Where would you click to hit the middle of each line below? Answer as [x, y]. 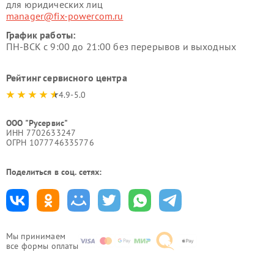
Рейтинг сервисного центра [67, 78]
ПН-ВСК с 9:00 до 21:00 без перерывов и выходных [121, 46]
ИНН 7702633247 [41, 133]
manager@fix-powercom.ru [65, 16]
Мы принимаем [36, 236]
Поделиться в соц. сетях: [54, 172]
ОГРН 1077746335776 [50, 143]
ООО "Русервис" [37, 123]
